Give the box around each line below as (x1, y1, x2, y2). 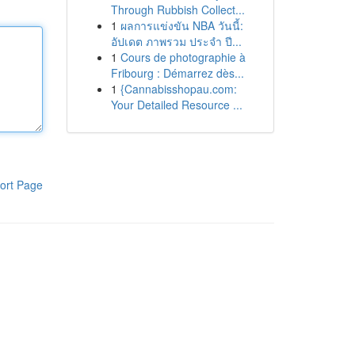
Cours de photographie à (120, 49, 246, 65)
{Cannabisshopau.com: (120, 81, 237, 97)
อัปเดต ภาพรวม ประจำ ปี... (110, 33, 242, 49)
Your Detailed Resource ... (110, 97, 242, 113)
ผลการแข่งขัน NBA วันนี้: (120, 17, 243, 33)
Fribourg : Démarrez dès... (110, 65, 244, 81)
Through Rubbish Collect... (110, 2, 245, 17)
